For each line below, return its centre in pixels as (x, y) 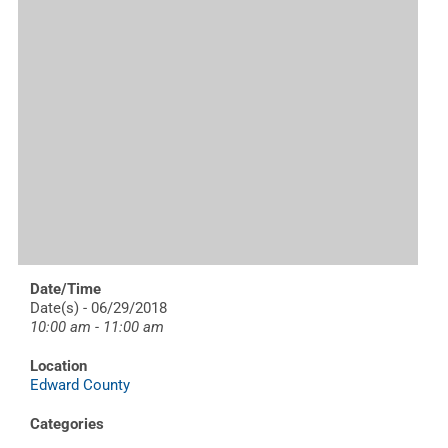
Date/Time (65, 288)
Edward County (80, 384)
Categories (67, 423)
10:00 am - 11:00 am (97, 326)
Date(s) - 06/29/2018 (98, 307)
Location (58, 365)
